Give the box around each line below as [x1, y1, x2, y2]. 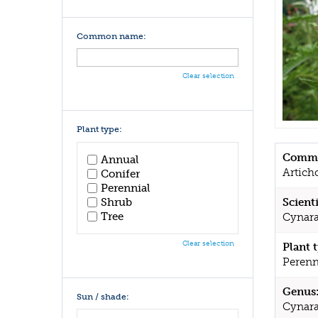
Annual [101, 153, 138, 166]
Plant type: [77, 124, 122, 134]
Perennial [101, 181, 150, 194]
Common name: [77, 31, 146, 41]
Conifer [101, 167, 140, 180]
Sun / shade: [77, 291, 129, 302]
